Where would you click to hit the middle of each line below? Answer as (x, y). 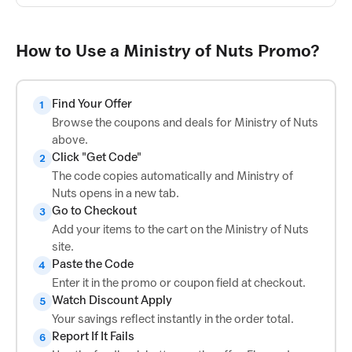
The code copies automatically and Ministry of (172, 176)
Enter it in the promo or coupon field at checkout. (178, 282)
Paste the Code (92, 264)
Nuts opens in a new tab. (115, 193)
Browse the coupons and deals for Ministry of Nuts (185, 122)
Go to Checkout (94, 210)
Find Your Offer (92, 103)
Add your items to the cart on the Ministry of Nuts (180, 229)
